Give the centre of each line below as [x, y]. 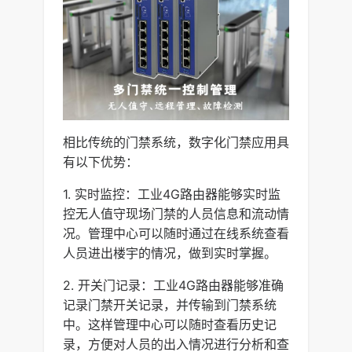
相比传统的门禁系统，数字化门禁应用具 [176, 142]
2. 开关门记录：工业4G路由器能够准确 [173, 285]
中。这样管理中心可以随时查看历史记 [170, 324]
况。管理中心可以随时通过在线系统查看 [176, 233]
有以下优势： [101, 161]
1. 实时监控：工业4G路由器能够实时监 [172, 194]
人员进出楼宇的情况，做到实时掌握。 [170, 253]
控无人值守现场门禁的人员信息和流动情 [176, 213]
